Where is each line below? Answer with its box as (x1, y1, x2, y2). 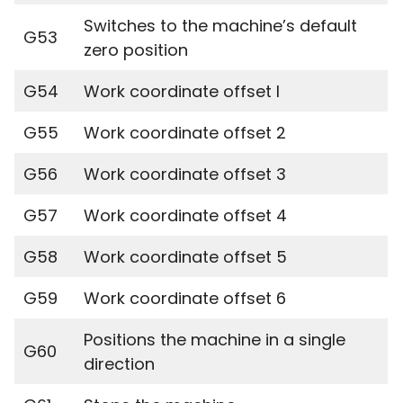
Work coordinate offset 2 (84, 121, 286, 144)
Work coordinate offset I (84, 80, 280, 103)
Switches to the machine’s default (84, 14, 357, 37)
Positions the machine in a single (84, 328, 345, 351)
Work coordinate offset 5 (84, 246, 287, 268)
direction (84, 353, 155, 375)
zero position (84, 39, 188, 61)
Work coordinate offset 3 (84, 163, 286, 185)
